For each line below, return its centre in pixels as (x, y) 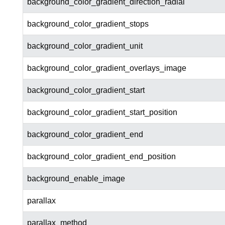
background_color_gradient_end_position (101, 157)
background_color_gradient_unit (85, 46)
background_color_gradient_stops (88, 24)
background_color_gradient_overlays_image (106, 68)
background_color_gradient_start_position (102, 113)
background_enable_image (76, 179)
